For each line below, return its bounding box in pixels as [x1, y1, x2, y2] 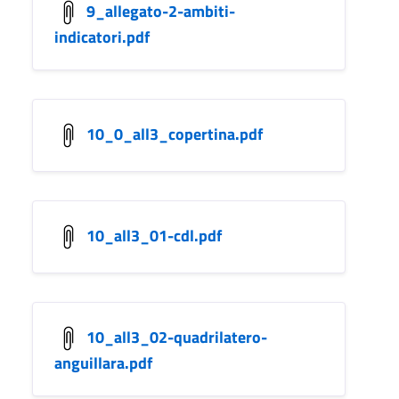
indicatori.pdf [54, 24, 150, 49]
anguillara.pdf [54, 350, 152, 375]
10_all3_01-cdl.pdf [86, 223, 222, 248]
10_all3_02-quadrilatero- [86, 324, 267, 349]
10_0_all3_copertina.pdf [86, 121, 263, 146]
